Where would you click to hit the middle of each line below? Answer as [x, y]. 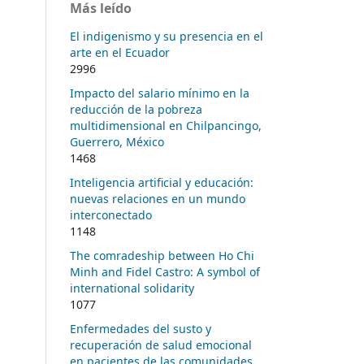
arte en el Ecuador [120, 52]
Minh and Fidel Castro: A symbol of [165, 271]
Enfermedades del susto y [141, 328]
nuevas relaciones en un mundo [158, 198]
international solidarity [132, 288]
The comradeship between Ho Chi [162, 255]
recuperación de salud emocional [161, 344]
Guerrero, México [117, 141]
